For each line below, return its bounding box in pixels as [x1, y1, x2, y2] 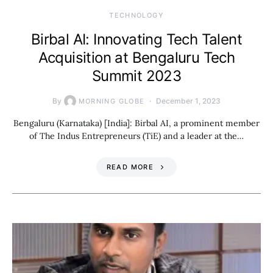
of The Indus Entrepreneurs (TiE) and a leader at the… [29, 130, 244, 141]
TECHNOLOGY [109, 10, 164, 19]
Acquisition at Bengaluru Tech [38, 48, 235, 66]
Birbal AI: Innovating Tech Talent [30, 30, 243, 48]
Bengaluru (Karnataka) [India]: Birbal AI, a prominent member [13, 117, 260, 129]
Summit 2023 [91, 66, 182, 85]
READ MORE [106, 162, 154, 171]
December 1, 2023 [156, 96, 221, 105]
